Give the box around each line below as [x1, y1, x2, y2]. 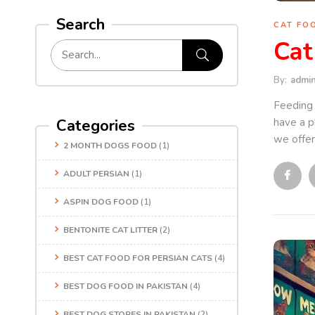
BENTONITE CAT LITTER [63, 224, 157, 236]
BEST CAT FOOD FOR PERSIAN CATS [63, 252, 212, 264]
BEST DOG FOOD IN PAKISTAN [63, 281, 188, 292]
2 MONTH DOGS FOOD [63, 140, 157, 151]
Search [56, 14, 105, 35]
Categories [56, 115, 135, 136]
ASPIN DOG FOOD [63, 196, 139, 207]
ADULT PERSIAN [63, 168, 129, 179]
